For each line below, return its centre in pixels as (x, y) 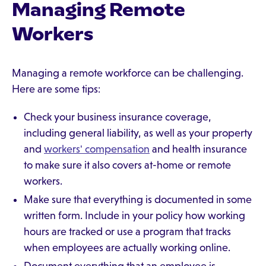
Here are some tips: (56, 89)
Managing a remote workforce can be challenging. (128, 73)
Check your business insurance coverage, (118, 117)
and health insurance (198, 149)
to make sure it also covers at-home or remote (127, 165)
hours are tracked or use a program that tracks (127, 232)
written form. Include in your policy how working (134, 216)
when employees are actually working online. (127, 248)
